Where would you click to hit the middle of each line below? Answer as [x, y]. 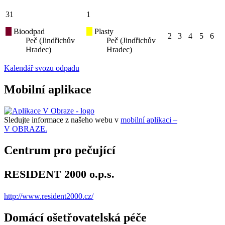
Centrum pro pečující [60, 150]
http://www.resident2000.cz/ [49, 196]
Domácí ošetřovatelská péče [75, 217]
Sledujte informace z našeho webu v [62, 120]
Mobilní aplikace [48, 90]
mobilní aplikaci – [149, 120]
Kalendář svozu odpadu [42, 68]
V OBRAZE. [26, 129]
